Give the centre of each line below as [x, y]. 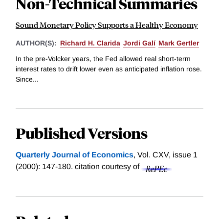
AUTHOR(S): [37, 43]
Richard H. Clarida [90, 43]
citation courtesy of [108, 166]
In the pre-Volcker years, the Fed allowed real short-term [103, 58]
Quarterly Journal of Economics [75, 154]
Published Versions [81, 132]
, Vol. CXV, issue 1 [165, 154]
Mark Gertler [179, 43]
